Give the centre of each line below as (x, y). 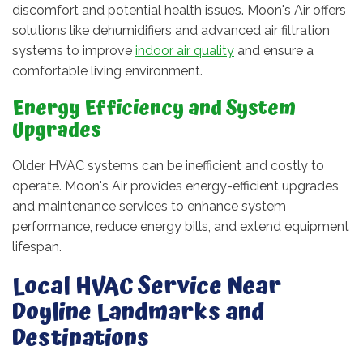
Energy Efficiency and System (154, 108)
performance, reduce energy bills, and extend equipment (181, 226)
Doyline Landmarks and (139, 312)
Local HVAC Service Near (147, 286)
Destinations (81, 338)
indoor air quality (185, 51)
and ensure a (274, 51)
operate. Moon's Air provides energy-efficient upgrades (175, 186)
